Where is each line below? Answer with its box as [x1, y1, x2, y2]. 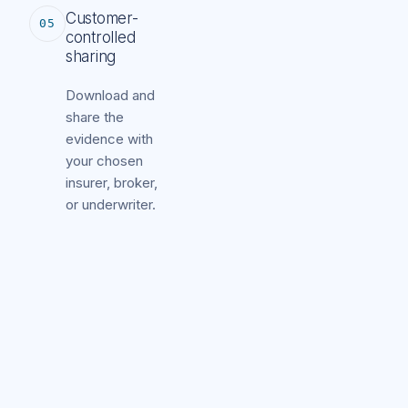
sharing [66, 46, 117, 66]
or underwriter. [66, 195, 156, 213]
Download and [66, 86, 155, 104]
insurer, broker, [66, 173, 158, 191]
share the [66, 107, 124, 126]
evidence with [66, 129, 153, 148]
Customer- [66, 8, 138, 27]
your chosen [66, 151, 143, 169]
